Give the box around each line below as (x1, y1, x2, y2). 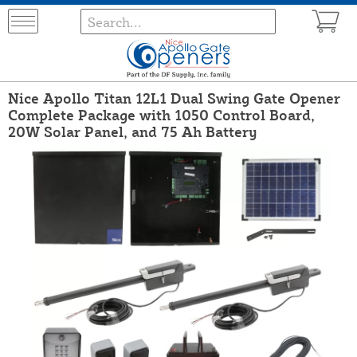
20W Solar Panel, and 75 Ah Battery (8, 122, 257, 140)
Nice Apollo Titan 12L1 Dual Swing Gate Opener (8, 88, 340, 107)
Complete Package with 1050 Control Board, (8, 105, 315, 124)
